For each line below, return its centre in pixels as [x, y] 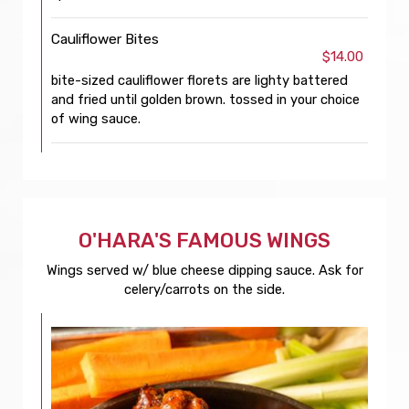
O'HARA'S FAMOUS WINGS [204, 241]
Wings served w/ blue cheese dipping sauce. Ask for [204, 270]
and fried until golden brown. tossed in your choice [205, 100]
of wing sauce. [96, 119]
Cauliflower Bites [105, 39]
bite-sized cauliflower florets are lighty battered [199, 80]
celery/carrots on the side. [204, 289]
